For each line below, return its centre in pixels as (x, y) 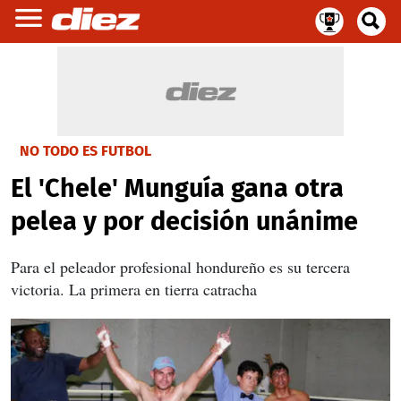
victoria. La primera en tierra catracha (134, 289)
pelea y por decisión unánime (184, 222)
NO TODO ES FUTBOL (85, 151)
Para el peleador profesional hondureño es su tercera (180, 267)
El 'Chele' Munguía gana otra (177, 188)
